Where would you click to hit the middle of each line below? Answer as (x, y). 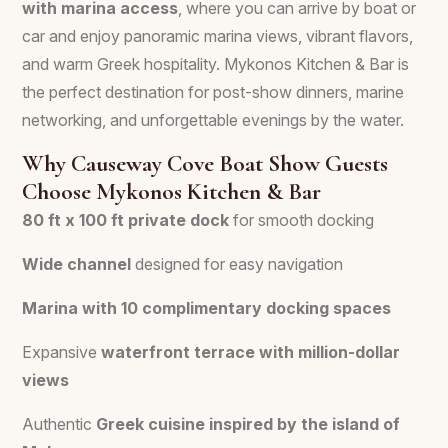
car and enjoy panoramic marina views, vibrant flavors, (217, 36)
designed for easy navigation (237, 264)
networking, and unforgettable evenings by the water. (213, 120)
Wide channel (76, 264)
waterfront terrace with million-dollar (250, 352)
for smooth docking (301, 220)
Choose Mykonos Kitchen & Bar (171, 191)
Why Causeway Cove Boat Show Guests (205, 163)
